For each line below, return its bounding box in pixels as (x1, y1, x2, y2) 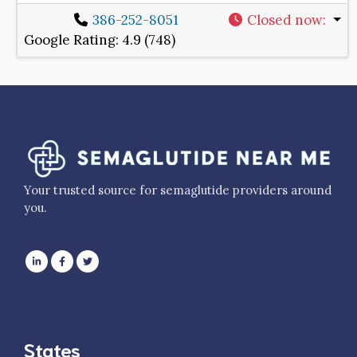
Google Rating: (24, 31, 122, 49)
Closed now (247, 11, 324, 29)
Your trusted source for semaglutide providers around (24, 182, 331, 198)
